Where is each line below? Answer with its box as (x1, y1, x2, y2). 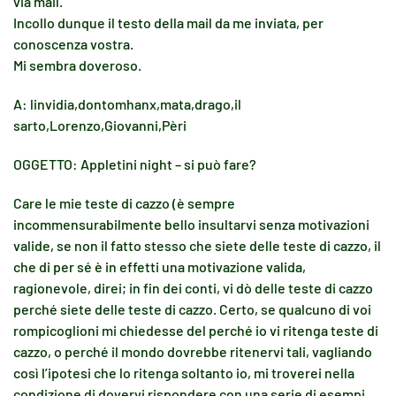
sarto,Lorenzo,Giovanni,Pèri (13, 117, 187, 133)
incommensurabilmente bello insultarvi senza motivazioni (13, 216, 369, 232)
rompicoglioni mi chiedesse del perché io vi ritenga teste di (13, 322, 378, 339)
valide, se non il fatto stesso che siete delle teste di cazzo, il (13, 237, 381, 254)
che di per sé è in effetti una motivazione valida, (13, 258, 306, 275)
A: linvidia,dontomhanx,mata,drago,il (13, 95, 241, 112)
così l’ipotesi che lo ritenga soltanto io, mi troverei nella (13, 364, 354, 381)
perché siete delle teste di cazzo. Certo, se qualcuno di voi (13, 301, 371, 317)
